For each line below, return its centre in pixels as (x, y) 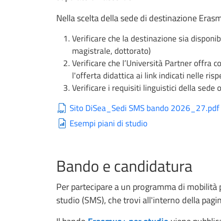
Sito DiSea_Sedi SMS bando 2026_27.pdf (145, 108)
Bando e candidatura (124, 166)
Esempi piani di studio (109, 124)
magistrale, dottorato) (111, 51)
